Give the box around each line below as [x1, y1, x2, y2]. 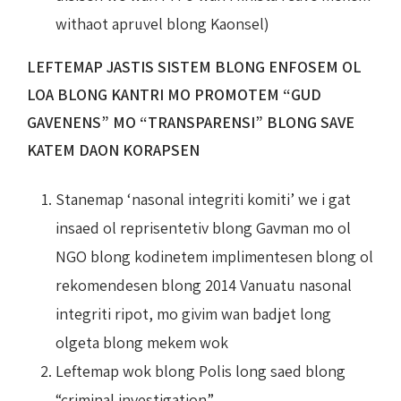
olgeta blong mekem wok [55, 331, 228, 353]
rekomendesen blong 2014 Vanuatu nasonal [55, 274, 352, 295]
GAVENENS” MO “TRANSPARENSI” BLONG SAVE [27, 111, 354, 132]
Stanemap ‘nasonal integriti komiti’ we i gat [55, 188, 351, 209]
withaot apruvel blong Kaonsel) [55, 13, 269, 34]
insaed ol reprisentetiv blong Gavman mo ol [55, 217, 351, 238]
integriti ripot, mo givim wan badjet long [55, 303, 331, 324]
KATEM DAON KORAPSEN [27, 139, 200, 160]
